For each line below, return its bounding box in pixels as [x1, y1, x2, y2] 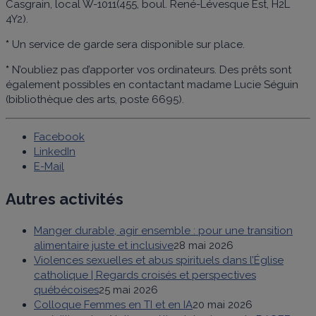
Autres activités [6, 189, 123, 208]
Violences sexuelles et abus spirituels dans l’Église [34, 253, 284, 267]
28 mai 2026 [174, 238, 233, 252]
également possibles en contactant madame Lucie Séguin [6, 78, 298, 91]
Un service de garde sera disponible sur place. [9, 37, 245, 51]
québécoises [34, 283, 99, 296]
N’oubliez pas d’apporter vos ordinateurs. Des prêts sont [9, 63, 291, 76]
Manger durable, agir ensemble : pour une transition [34, 224, 293, 237]
